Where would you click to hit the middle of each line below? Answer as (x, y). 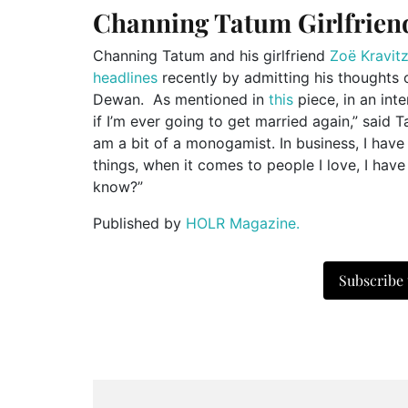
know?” (118, 186)
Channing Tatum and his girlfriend (211, 55)
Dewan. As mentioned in (181, 99)
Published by (139, 223)
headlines (125, 77)
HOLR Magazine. (243, 223)
